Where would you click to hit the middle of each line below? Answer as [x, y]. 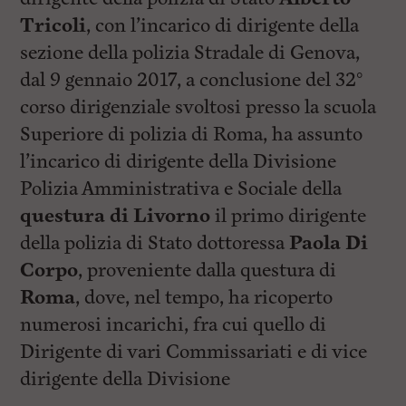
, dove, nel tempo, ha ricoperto [204, 298]
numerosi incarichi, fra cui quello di [174, 325]
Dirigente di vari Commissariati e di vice [194, 352]
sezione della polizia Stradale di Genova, [190, 53]
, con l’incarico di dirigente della [223, 26]
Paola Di [329, 243]
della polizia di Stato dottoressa [155, 243]
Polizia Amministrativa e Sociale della [181, 189]
